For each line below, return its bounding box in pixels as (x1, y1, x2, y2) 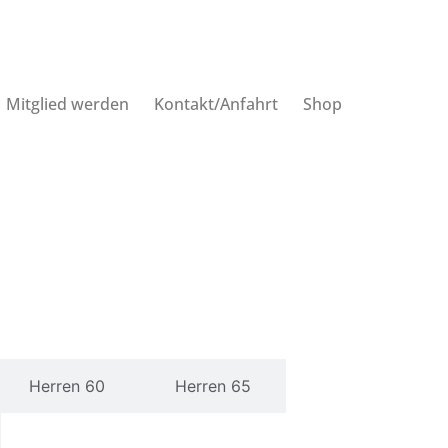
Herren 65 (174, 376, 251, 397)
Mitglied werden (5, 92, 129, 115)
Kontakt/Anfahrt (153, 92, 278, 115)
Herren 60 (28, 376, 105, 397)
